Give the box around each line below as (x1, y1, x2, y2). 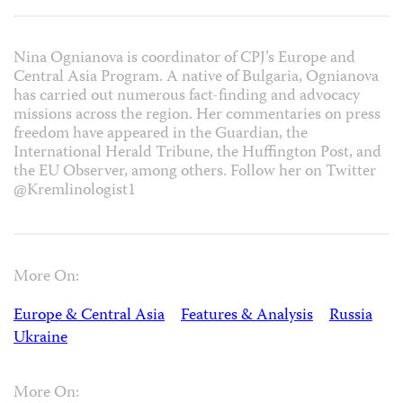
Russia (328, 303, 372, 330)
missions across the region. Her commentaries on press (13, 102, 381, 129)
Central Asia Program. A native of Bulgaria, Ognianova (13, 64, 379, 91)
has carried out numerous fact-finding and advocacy (13, 83, 360, 110)
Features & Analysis (180, 303, 313, 330)
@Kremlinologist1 (13, 177, 136, 204)
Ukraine (13, 326, 67, 353)
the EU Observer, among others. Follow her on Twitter (13, 158, 376, 185)
